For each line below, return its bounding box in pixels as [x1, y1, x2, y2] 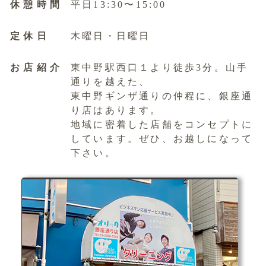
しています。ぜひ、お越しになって [71, 134, 254, 144]
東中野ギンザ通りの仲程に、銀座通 [71, 91, 254, 101]
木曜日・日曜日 [71, 31, 151, 41]
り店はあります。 [71, 105, 162, 115]
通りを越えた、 [71, 77, 151, 87]
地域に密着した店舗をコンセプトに [71, 119, 254, 129]
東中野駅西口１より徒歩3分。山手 [71, 62, 249, 72]
